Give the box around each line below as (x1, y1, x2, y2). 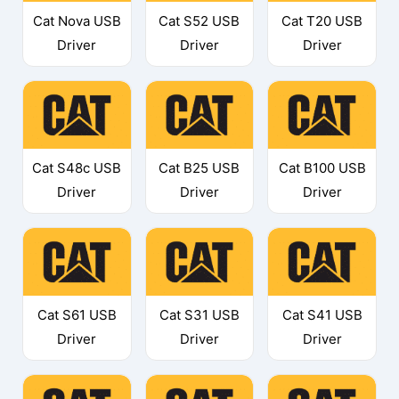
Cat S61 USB (37, 305, 117, 323)
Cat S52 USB (159, 12, 240, 30)
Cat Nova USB (32, 12, 121, 30)
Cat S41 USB (281, 305, 362, 323)
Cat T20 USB (281, 12, 363, 30)
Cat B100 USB (278, 159, 366, 177)
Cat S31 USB (159, 305, 240, 323)
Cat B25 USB (159, 159, 240, 177)
